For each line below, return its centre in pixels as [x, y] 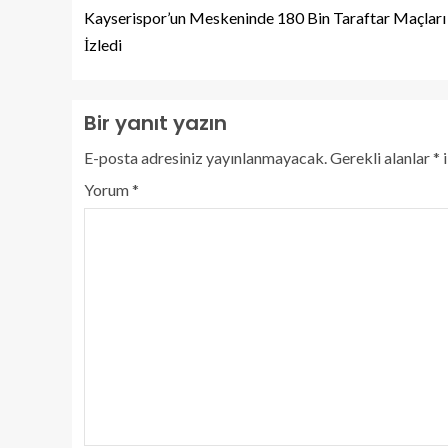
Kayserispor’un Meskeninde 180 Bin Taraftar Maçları [265, 17]
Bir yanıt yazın [155, 123]
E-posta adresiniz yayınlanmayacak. [205, 157]
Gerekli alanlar [381, 157]
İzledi [103, 44]
